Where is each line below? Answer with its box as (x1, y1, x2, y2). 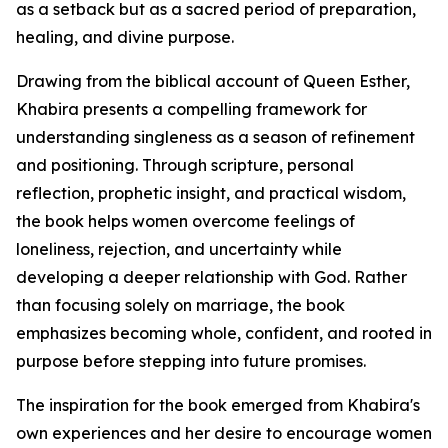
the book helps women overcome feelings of (16, 211, 355, 232)
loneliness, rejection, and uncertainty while (16, 239, 342, 260)
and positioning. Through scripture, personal (16, 155, 354, 176)
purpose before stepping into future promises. (16, 351, 366, 372)
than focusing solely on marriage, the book (16, 295, 345, 316)
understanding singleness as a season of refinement (16, 127, 415, 148)
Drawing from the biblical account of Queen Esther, (16, 71, 410, 92)
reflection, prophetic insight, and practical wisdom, (16, 183, 406, 204)
